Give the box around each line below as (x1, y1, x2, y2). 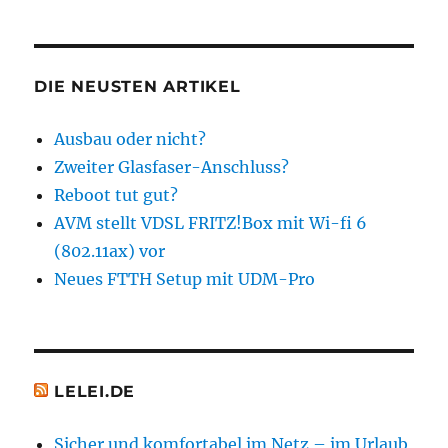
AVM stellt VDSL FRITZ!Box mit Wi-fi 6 (54, 212, 368, 233)
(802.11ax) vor (54, 240, 166, 261)
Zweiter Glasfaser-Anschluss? (54, 156, 290, 177)
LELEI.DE (54, 381, 136, 401)
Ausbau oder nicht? (54, 128, 207, 149)
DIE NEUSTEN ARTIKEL (34, 76, 241, 96)
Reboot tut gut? (54, 184, 179, 205)
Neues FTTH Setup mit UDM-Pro (54, 268, 316, 289)
